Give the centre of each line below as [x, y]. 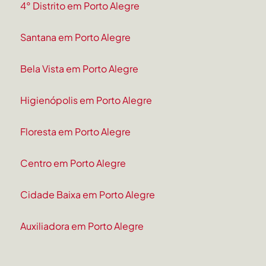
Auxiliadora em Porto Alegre [82, 226]
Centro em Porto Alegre [73, 163]
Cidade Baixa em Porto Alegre [88, 195]
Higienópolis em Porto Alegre [86, 100]
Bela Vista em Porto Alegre [80, 69]
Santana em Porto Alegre [76, 37]
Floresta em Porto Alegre [76, 132]
